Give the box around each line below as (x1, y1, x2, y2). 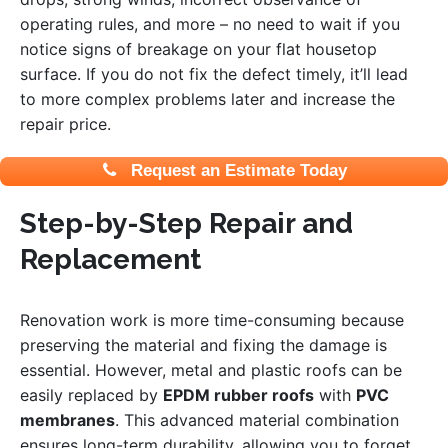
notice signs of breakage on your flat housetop (20, 39, 377, 60)
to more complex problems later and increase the (20, 89, 395, 110)
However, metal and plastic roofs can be (95, 359, 402, 380)
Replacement (20, 242, 201, 276)
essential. (20, 359, 95, 380)
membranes (20, 409, 115, 430)
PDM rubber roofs (173, 384, 314, 405)
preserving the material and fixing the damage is (20, 334, 387, 355)
